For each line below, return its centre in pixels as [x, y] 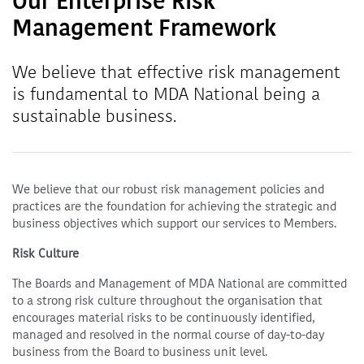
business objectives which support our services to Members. [174, 224]
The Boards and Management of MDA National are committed [180, 284]
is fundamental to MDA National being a [166, 95]
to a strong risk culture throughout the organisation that [167, 301]
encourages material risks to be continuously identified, [164, 318]
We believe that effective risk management [176, 73]
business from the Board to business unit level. [140, 352]
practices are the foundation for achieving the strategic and [174, 207]
